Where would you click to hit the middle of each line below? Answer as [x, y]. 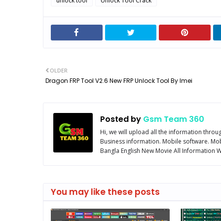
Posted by [121, 119]
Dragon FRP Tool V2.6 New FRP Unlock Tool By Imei [119, 81]
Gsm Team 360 [173, 119]
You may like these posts [105, 192]
